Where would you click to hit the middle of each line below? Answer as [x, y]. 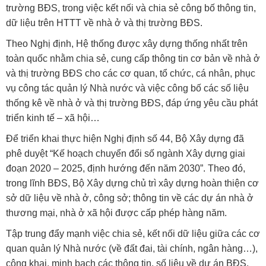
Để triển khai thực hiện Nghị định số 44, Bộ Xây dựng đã [125, 139]
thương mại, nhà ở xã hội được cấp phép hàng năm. [116, 213]
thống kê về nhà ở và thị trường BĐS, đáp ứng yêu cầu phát [132, 103]
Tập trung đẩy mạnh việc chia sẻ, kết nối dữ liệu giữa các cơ [133, 234]
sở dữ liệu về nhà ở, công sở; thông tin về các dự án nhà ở [130, 198]
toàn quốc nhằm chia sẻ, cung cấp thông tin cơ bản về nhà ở [133, 59]
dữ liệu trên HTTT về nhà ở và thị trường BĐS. [104, 23]
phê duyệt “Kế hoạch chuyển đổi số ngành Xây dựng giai [126, 154]
